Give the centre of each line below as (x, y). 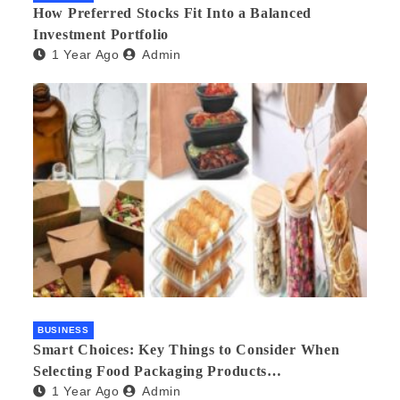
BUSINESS (63, 329)
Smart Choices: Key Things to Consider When (187, 349)
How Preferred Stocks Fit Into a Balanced (172, 13)
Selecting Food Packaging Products (150, 371)
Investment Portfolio (101, 35)
